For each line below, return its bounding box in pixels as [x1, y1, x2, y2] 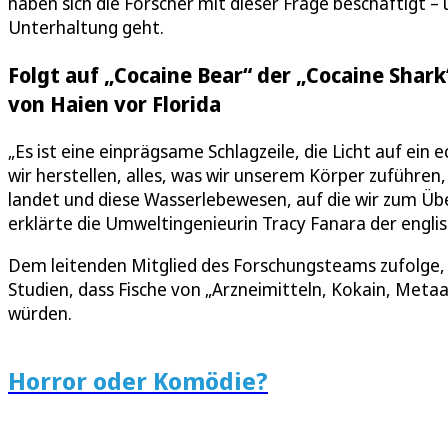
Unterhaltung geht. [8, 15, 164, 40]
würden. [8, 301, 72, 326]
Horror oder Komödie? [8, 364, 268, 398]
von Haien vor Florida [8, 89, 221, 119]
